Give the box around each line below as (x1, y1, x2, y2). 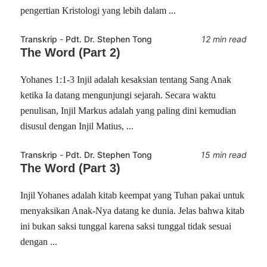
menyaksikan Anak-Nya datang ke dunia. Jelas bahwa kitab (20, 205, 245, 216)
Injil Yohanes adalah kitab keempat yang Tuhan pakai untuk (20, 190, 245, 200)
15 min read (200, 149, 247, 160)
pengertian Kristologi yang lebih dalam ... (20, 5, 176, 15)
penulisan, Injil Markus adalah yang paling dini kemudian (20, 105, 237, 116)
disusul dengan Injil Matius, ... (20, 120, 134, 131)
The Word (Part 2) (20, 45, 121, 59)
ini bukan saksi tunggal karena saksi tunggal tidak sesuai (20, 221, 232, 231)
